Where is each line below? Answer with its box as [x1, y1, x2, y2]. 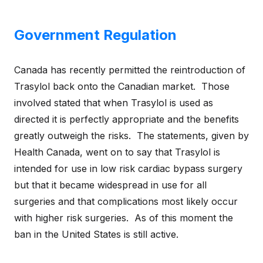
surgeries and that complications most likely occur [14, 195, 238, 207]
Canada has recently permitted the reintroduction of [14, 64, 245, 76]
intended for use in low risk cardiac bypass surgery [14, 163, 242, 174]
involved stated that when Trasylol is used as [14, 97, 213, 109]
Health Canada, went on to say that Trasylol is [14, 146, 220, 158]
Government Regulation [14, 26, 177, 43]
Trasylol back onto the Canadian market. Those [14, 80, 230, 92]
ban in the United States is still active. [14, 228, 178, 240]
